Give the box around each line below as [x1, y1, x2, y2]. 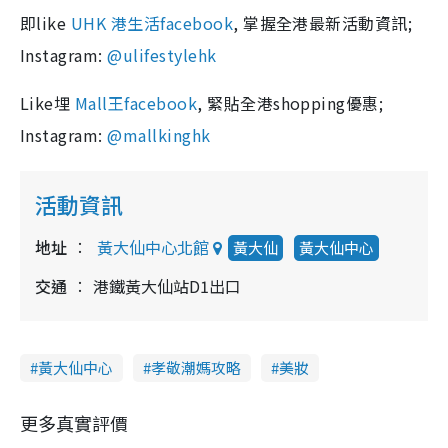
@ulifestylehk [107, 43, 217, 67]
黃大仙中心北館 [97, 235, 209, 259]
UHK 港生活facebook [70, 11, 234, 35]
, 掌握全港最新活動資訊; [233, 11, 413, 35]
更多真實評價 [20, 410, 128, 436]
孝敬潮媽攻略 [151, 357, 241, 378]
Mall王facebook [74, 91, 198, 115]
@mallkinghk [107, 123, 211, 147]
